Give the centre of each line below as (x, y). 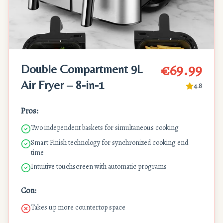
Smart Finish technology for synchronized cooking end (110, 143)
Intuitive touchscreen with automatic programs (99, 167)
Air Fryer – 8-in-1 (63, 85)
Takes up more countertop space (78, 207)
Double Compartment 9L (82, 69)
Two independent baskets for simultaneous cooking (105, 128)
